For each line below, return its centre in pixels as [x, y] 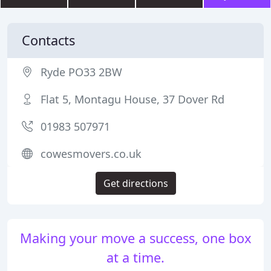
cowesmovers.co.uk [91, 154]
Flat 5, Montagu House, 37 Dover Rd [132, 99]
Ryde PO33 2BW [81, 72]
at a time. [135, 257]
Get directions [135, 183]
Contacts [48, 40]
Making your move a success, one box [135, 238]
